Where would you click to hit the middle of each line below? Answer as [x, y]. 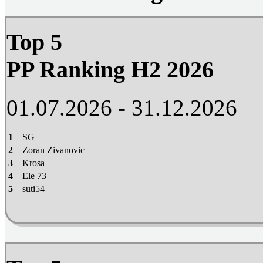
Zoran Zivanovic [53, 150]
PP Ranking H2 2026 [110, 70]
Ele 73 [34, 176]
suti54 [33, 188]
